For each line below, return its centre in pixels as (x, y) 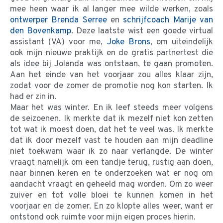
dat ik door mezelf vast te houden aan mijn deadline (111, 141)
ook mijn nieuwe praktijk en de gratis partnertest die (111, 53)
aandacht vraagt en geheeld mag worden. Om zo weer (111, 184)
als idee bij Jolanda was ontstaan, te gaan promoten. (111, 64)
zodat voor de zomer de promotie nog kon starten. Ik (111, 86)
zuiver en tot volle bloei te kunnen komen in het (111, 195)
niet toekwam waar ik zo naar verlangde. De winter (111, 152)
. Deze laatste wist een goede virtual (142, 31)
